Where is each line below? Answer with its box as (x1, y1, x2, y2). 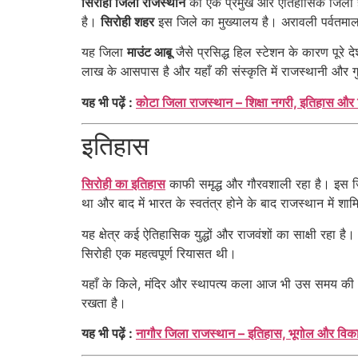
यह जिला (82, 44, 127, 61)
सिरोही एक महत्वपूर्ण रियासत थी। (82, 245, 237, 261)
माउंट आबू (127, 44, 172, 61)
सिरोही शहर (101, 14, 154, 30)
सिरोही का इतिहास (82, 176, 165, 193)
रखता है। (82, 294, 126, 311)
